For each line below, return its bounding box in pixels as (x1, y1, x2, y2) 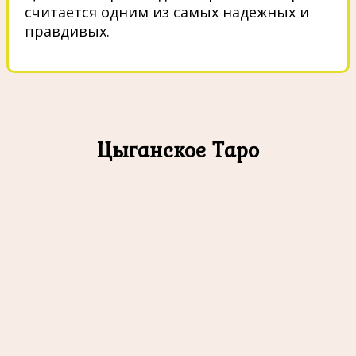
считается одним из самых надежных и (25, 2, 309, 22)
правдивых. (25, 21, 110, 41)
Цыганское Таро (97, 133, 259, 166)
